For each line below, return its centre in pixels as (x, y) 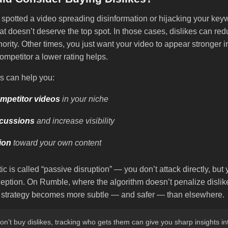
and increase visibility (75, 121)
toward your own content (56, 143)
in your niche (84, 99)
